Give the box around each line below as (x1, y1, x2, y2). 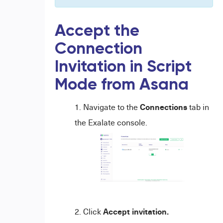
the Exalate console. (74, 117, 147, 128)
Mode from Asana (54, 77, 189, 94)
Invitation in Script (54, 59, 192, 76)
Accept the (54, 23, 139, 40)
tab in (187, 102, 209, 112)
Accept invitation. (103, 206, 169, 218)
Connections (139, 101, 187, 112)
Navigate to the (83, 102, 140, 112)
